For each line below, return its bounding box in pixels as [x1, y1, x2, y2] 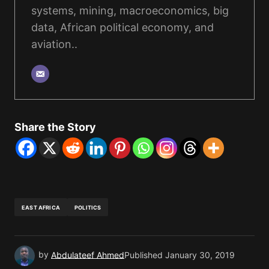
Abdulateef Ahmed [51, 249, 124, 260]
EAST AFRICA [22, 204, 60, 211]
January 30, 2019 [165, 249, 235, 260]
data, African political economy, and [31, 21, 214, 34]
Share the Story [14, 121, 96, 134]
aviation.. [31, 38, 77, 51]
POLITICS [74, 204, 101, 211]
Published [124, 249, 163, 260]
